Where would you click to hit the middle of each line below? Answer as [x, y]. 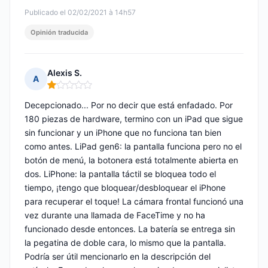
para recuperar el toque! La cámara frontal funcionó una [134, 202]
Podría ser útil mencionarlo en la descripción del [118, 257]
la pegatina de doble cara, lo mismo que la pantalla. [125, 243]
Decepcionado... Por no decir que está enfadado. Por [129, 105]
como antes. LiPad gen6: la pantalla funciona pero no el [133, 147]
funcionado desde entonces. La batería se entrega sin [130, 229]
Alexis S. [65, 73]
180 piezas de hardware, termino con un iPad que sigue [134, 119]
